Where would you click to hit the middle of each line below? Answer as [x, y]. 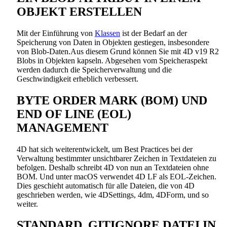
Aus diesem [89, 51]
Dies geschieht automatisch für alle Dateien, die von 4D [106, 185]
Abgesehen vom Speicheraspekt [156, 60]
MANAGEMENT [63, 127]
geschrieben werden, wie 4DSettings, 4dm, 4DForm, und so [113, 195]
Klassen [107, 33]
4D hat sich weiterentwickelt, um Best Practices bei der [105, 149]
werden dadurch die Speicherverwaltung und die [94, 69]
